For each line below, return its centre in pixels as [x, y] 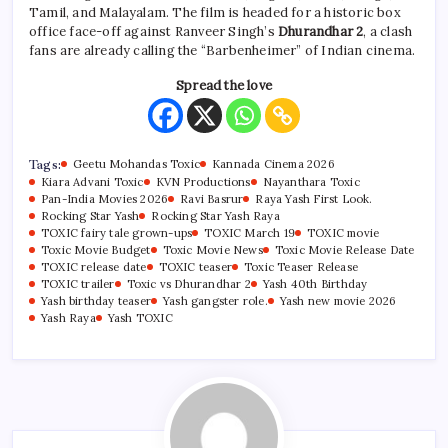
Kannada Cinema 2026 [273, 163]
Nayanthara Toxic [311, 181]
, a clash [388, 31]
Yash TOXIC [140, 317]
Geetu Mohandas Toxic [136, 163]
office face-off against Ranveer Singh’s [153, 31]
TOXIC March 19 [250, 232]
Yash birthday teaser [96, 300]
